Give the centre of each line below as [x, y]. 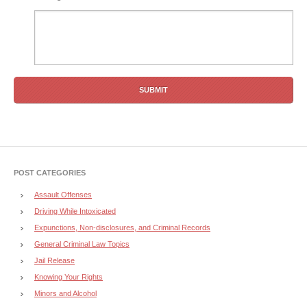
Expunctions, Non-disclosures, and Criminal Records [122, 228]
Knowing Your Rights [69, 277]
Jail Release [54, 261]
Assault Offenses [63, 195]
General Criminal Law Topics [82, 244]
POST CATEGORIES [50, 173]
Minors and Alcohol [65, 294]
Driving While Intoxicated [75, 211]
